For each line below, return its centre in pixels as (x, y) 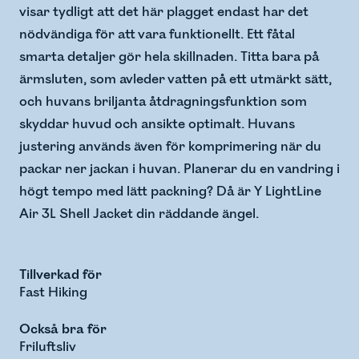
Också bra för (63, 330)
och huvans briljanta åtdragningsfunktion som (163, 102)
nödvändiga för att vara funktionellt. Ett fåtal (157, 35)
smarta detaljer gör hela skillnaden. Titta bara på (169, 57)
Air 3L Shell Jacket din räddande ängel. (139, 214)
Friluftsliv (48, 347)
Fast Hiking (53, 293)
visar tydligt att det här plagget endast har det (164, 12)
